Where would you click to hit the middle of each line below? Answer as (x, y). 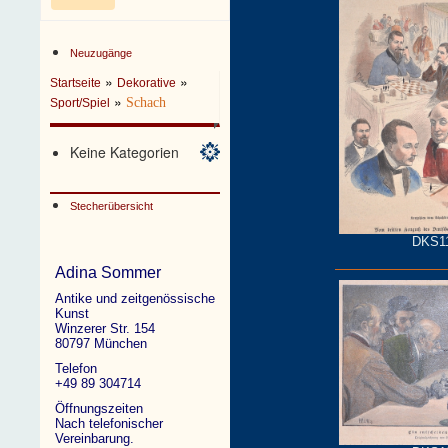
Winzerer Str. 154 (105, 328)
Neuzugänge (101, 53)
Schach (146, 102)
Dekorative (147, 83)
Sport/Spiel (80, 103)
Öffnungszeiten (99, 408)
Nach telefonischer (109, 423)
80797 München (101, 343)
